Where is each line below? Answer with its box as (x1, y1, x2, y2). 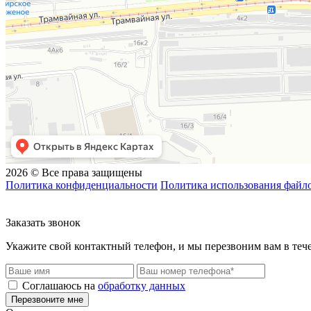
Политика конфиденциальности (6, 178, 158, 191)
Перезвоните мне (11, 294, 83, 305)
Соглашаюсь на (22, 279, 98, 292)
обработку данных (98, 279, 185, 292)
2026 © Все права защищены (6, 166, 142, 178)
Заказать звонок (6, 216, 81, 228)
